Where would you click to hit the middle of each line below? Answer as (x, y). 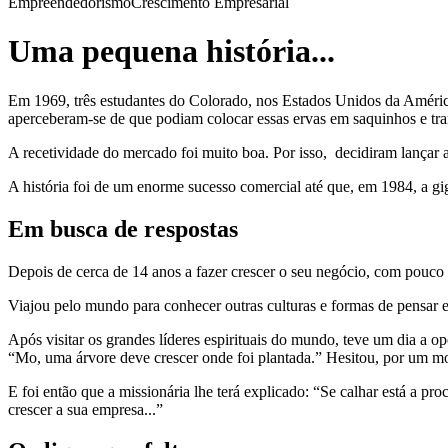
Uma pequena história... (171, 51)
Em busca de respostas (123, 228)
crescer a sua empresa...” (85, 409)
